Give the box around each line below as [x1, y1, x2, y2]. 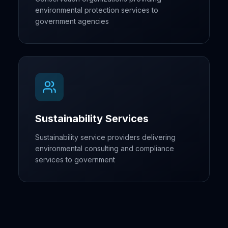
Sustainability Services [35, 112, 149, 125]
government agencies [35, 17, 109, 25]
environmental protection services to [35, 6, 158, 14]
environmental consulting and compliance [35, 144, 174, 153]
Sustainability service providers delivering [35, 133, 176, 141]
